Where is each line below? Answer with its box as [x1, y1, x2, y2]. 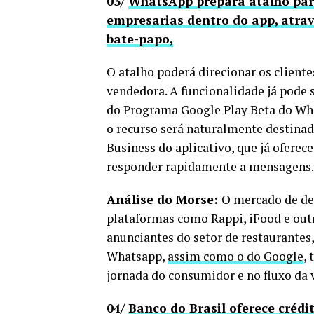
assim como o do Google [168, 247, 303, 264]
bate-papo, [107, 30, 173, 47]
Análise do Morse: [107, 191, 221, 207]
